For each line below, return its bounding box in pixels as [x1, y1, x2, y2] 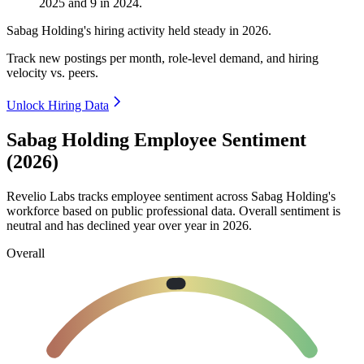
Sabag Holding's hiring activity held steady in [6, 24, 242, 38]
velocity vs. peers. [6, 66, 98, 80]
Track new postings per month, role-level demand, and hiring [6, 51, 318, 66]
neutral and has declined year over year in [6, 218, 223, 232]
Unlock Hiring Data [6, 98, 109, 113]
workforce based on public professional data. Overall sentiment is [6, 203, 340, 218]
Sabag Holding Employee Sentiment [6, 129, 306, 151]
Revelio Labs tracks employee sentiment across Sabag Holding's [6, 188, 336, 203]
